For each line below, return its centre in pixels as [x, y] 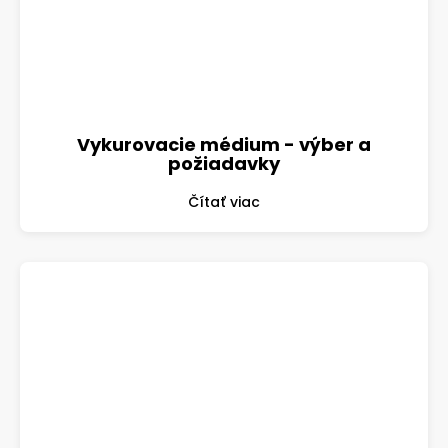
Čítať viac [224, 201]
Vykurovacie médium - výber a [224, 144]
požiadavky [224, 163]
